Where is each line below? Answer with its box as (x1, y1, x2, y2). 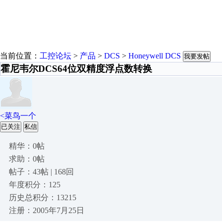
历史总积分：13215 (9, 193, 76, 202)
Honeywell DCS (128, 52, 181, 60)
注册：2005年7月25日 (9, 206, 84, 215)
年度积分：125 (9, 180, 60, 189)
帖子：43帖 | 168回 (9, 167, 74, 176)
